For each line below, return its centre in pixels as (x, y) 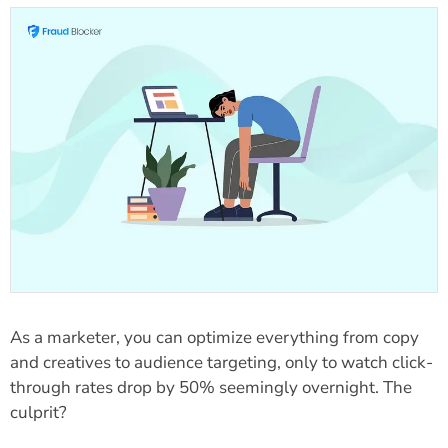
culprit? (38, 412)
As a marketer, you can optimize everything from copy (214, 337)
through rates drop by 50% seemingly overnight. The (211, 387)
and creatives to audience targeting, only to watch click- (221, 362)
